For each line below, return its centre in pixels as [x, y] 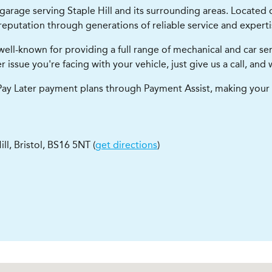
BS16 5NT [69, 145]
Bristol [28, 145]
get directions [126, 145]
